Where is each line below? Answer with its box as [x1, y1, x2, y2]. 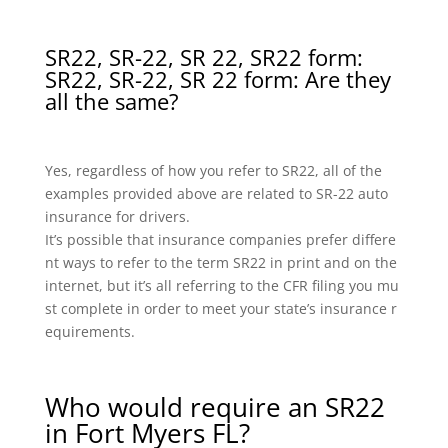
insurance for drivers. [44, 206, 190, 226]
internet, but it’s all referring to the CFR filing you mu [44, 275, 399, 295]
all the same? [44, 85, 179, 116]
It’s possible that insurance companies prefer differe [44, 229, 396, 249]
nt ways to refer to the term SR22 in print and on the [44, 252, 401, 272]
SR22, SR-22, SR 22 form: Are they [44, 63, 391, 94]
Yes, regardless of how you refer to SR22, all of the [44, 160, 382, 180]
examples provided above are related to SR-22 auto [44, 183, 388, 203]
